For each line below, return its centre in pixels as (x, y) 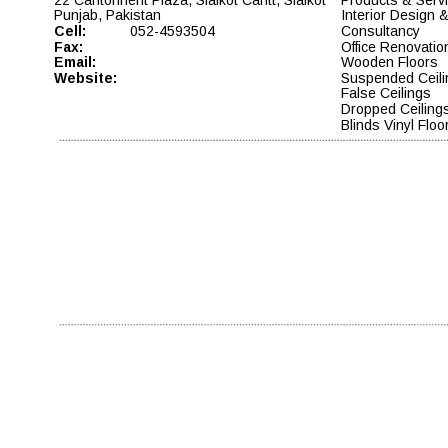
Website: (85, 77)
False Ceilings (385, 93)
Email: (75, 62)
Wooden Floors (389, 62)
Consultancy (382, 30)
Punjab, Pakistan (107, 15)
